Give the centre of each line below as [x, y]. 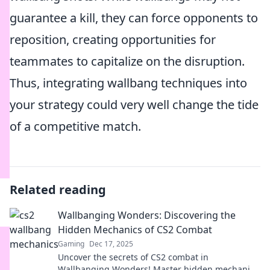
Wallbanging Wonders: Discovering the [147, 215]
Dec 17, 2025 [111, 244]
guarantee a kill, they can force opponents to [134, 18]
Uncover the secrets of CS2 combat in [133, 257]
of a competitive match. [75, 126]
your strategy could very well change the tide [134, 105]
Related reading [58, 190]
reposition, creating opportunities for [113, 39]
